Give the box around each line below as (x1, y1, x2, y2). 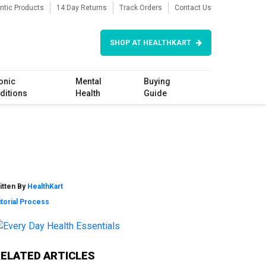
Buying (144, 77, 171, 86)
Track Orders (119, 4, 162, 12)
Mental (75, 77, 102, 86)
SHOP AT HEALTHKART (110, 39, 191, 47)
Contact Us (175, 4, 211, 12)
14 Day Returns (56, 4, 107, 12)
